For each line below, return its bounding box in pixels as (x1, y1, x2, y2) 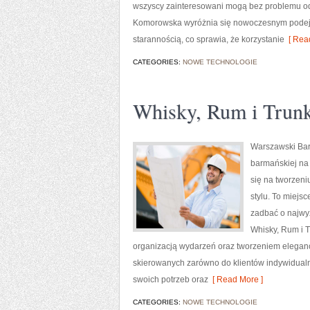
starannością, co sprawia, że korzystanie (133, 35, 284, 44)
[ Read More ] (208, 275, 263, 284)
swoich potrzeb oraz (133, 275, 208, 284)
